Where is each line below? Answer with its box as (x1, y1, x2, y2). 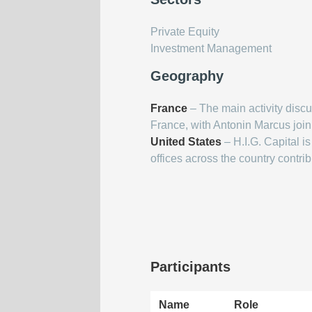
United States (150, 136, 221, 148)
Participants (150, 259, 231, 274)
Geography (150, 68, 224, 84)
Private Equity (150, 26, 219, 38)
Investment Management (150, 42, 272, 54)
